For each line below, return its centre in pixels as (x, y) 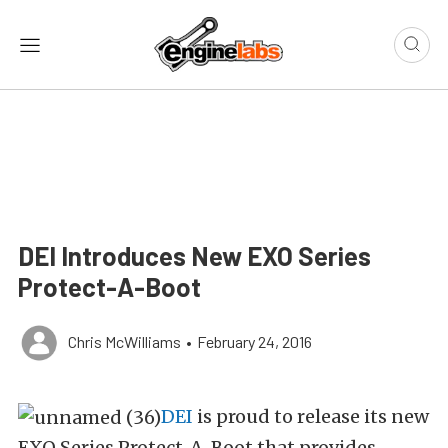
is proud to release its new (311, 417)
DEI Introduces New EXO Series (194, 256)
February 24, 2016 (254, 342)
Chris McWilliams (124, 342)
